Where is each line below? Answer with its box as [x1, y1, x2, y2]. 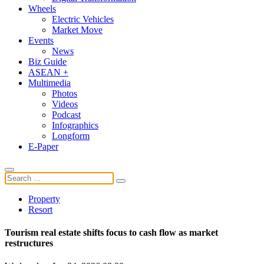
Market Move [52, 24, 103, 35]
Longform [52, 130, 90, 141]
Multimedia [28, 77, 71, 88]
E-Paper [28, 141, 58, 151]
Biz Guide [28, 56, 67, 67]
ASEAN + [28, 67, 68, 77]
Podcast [52, 109, 81, 120]
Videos [52, 98, 78, 109]
